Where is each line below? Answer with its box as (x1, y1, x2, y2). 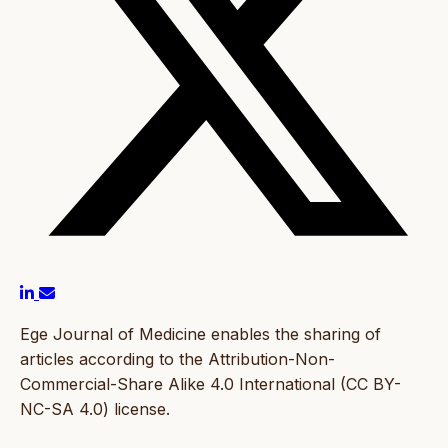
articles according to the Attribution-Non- (20, 348, 335, 369)
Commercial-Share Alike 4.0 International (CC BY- (20, 373, 401, 394)
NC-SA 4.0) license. (20, 398, 175, 419)
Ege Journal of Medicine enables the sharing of (20, 323, 381, 344)
